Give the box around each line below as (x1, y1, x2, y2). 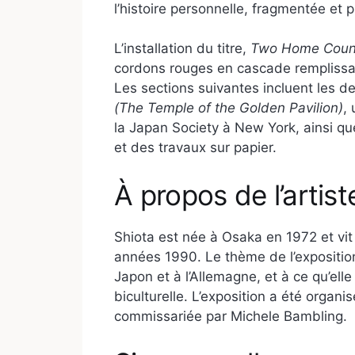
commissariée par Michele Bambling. (114, 307, 347, 324)
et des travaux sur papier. (114, 139, 277, 156)
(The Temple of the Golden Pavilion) (114, 100, 343, 116)
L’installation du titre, (114, 40, 250, 57)
